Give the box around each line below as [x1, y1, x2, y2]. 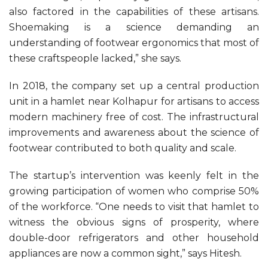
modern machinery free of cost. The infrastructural [9, 111, 259, 123]
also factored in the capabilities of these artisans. [9, 6, 259, 18]
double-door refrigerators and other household [9, 232, 259, 244]
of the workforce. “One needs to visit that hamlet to [9, 201, 259, 213]
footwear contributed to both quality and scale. [9, 142, 236, 154]
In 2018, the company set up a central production [9, 80, 259, 92]
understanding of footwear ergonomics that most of [9, 37, 259, 49]
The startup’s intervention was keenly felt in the [9, 170, 259, 182]
